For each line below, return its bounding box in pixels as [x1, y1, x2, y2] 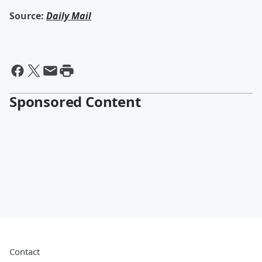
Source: [9, 9, 44, 22]
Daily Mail [46, 9, 91, 22]
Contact [9, 246, 40, 257]
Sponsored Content [9, 92, 141, 111]
